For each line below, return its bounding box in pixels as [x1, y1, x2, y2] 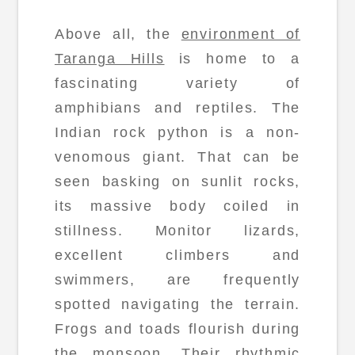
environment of [181, 25, 301, 42]
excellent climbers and [54, 246, 301, 263]
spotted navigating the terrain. [54, 296, 301, 312]
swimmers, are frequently [54, 271, 301, 288]
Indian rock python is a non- [54, 124, 301, 140]
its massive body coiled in [54, 197, 301, 214]
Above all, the [54, 25, 181, 42]
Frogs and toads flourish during [54, 320, 301, 337]
